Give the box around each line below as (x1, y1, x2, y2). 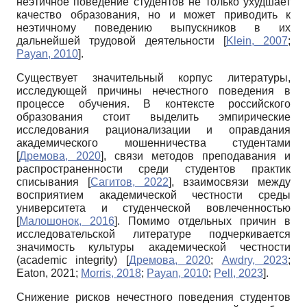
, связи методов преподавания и (103, 149, 291, 162)
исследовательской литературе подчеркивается (16, 228, 291, 240)
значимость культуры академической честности (16, 241, 291, 253)
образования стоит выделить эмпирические (16, 110, 291, 123)
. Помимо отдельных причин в (117, 214, 291, 227)
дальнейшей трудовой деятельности (16, 34, 223, 47)
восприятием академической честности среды (16, 188, 291, 201)
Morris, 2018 (81, 267, 141, 279)
